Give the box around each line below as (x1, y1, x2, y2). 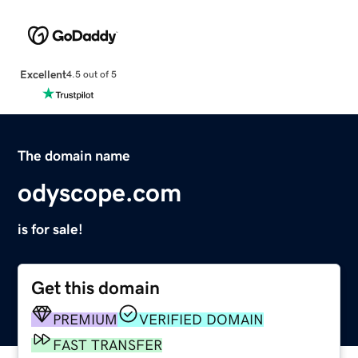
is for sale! (18, 221, 84, 237)
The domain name (18, 148, 131, 163)
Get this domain (31, 278, 161, 297)
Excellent (19, 68, 66, 80)
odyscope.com (18, 179, 182, 205)
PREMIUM (53, 312, 118, 327)
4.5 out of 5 (66, 70, 117, 80)
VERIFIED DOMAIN (139, 312, 265, 327)
